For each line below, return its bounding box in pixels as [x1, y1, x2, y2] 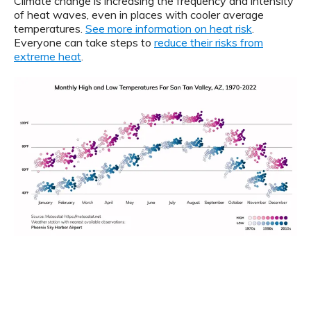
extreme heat [14, 49, 81, 64]
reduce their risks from [154, 35, 263, 50]
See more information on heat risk [85, 22, 252, 36]
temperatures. [14, 22, 85, 36]
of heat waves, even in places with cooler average [14, 8, 264, 22]
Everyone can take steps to [14, 35, 154, 50]
